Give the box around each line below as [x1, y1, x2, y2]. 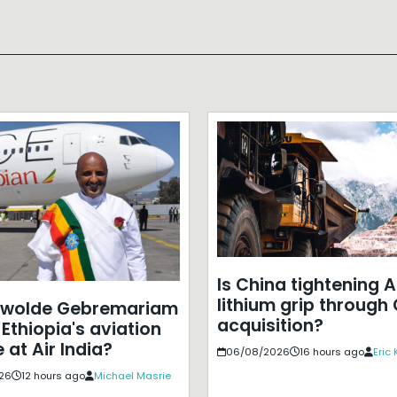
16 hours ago [299, 344, 364, 359]
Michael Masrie [93, 369, 171, 384]
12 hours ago [20, 369, 85, 384]
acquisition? [216, 313, 323, 338]
